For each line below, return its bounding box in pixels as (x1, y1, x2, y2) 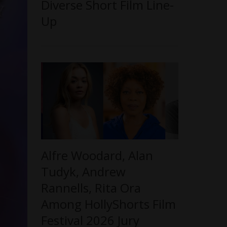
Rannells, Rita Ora (41, 179, 141, 197)
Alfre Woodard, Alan (41, 147, 154, 164)
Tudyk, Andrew (41, 163, 126, 180)
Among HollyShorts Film (41, 196, 176, 213)
